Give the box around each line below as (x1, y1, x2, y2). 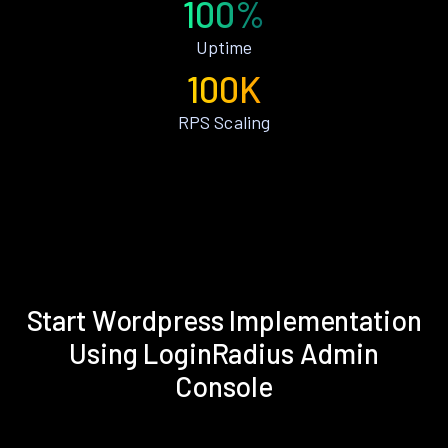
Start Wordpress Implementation (26, 303, 422, 338)
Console (174, 369, 274, 404)
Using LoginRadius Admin (69, 336, 379, 371)
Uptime (195, 36, 253, 59)
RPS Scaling (178, 111, 270, 134)
